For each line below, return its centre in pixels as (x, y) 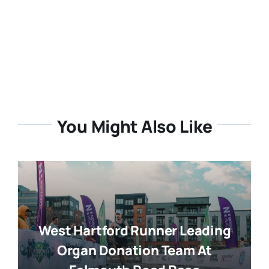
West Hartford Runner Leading (134, 230)
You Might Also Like (134, 126)
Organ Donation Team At (134, 250)
